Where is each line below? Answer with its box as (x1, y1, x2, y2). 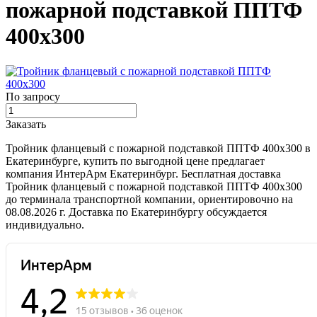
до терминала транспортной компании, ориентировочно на (6, 192, 293, 205)
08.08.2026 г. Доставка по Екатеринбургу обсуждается (6, 205, 267, 218)
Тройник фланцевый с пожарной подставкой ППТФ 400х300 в (6, 142, 311, 154)
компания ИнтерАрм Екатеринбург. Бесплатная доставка (6, 167, 281, 180)
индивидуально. (6, 218, 84, 231)
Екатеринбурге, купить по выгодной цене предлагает (6, 154, 265, 167)
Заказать (6, 117, 46, 130)
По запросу (6, 90, 60, 103)
